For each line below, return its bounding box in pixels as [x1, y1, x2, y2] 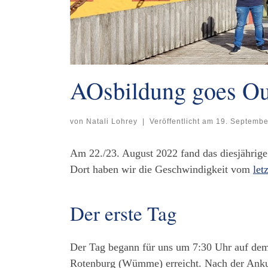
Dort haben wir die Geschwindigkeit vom [70, 163, 253, 176]
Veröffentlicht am [149, 117, 216, 126]
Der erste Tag [70, 200, 177, 227]
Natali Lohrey [86, 117, 138, 126]
